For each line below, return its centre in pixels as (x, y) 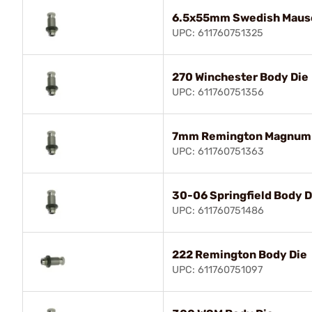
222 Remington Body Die (240, 254)
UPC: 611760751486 (218, 210)
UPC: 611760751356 (218, 92)
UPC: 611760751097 (217, 270)
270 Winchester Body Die (240, 77)
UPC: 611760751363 (218, 151)
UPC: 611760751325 (218, 33)
